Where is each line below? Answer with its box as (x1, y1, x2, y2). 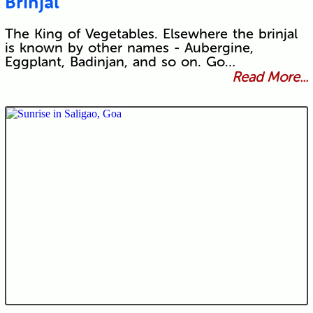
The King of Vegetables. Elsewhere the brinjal (4, 25, 298, 43)
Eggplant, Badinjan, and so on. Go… (4, 53, 235, 71)
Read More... (232, 68, 309, 86)
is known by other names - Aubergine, (4, 39, 254, 57)
